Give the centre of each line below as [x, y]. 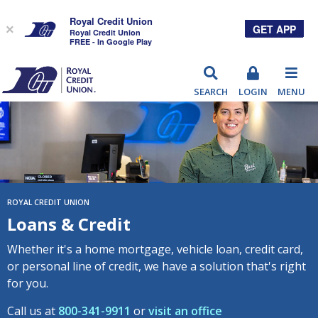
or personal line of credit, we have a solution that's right [157, 267]
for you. [28, 284]
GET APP [274, 29]
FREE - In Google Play [111, 41]
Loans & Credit [69, 224]
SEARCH [210, 92]
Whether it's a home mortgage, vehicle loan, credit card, [155, 250]
